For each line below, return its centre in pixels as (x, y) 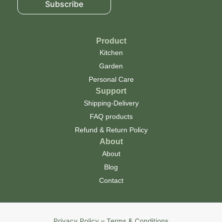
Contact (111, 181)
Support (111, 91)
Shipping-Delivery (111, 104)
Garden (111, 66)
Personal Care (111, 80)
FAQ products (111, 117)
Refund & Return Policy (111, 130)
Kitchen (111, 53)
